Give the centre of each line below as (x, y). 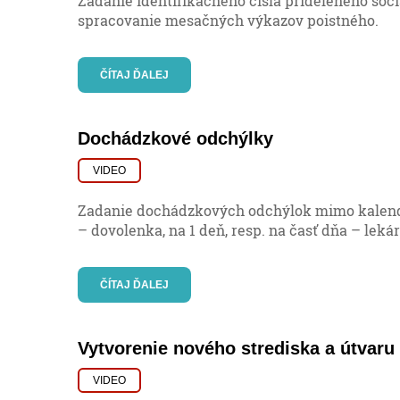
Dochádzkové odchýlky (175, 139)
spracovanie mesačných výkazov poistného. (228, 21)
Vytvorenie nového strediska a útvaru (236, 349)
